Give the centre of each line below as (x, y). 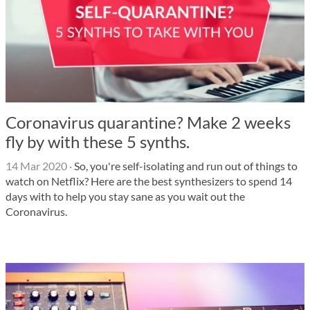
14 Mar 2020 (36, 166)
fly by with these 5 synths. (98, 142)
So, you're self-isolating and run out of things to (185, 166)
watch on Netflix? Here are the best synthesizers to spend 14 (149, 181)
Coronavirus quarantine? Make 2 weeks (148, 122)
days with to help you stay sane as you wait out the (125, 196)
